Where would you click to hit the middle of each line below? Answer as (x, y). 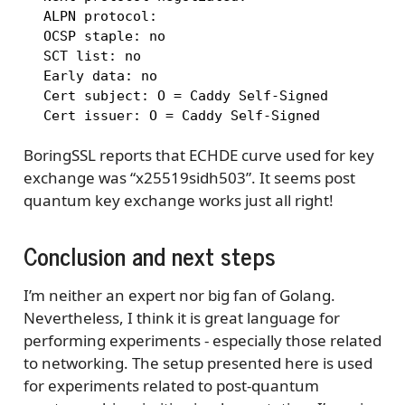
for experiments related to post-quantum (171, 385)
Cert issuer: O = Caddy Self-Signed (173, 116)
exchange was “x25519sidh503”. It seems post (189, 177)
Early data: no (92, 76)
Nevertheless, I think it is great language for (181, 317)
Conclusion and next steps (149, 255)
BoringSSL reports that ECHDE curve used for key (198, 155)
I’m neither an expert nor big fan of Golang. (179, 295)
